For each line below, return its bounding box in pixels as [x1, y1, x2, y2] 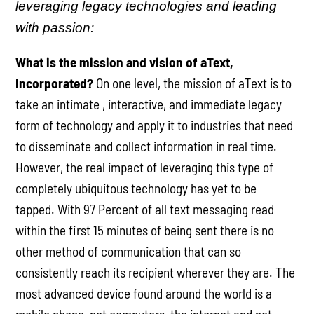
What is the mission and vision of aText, [15, 54, 234, 71]
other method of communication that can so [15, 243, 242, 260]
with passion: [15, 20, 95, 35]
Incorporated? [15, 75, 97, 92]
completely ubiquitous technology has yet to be [15, 180, 257, 197]
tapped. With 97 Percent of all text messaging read [15, 201, 275, 218]
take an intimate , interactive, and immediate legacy [15, 96, 282, 113]
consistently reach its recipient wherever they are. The [15, 264, 296, 281]
